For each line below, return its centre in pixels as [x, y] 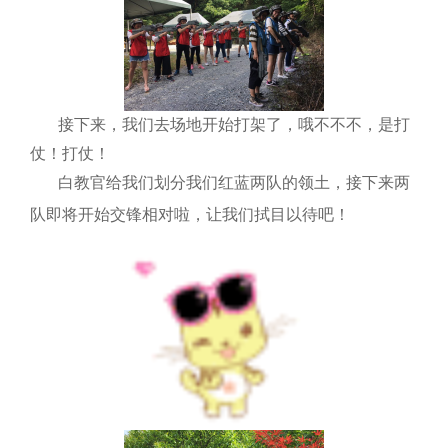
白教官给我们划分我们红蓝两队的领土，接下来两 [234, 182]
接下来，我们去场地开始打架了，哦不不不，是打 [234, 124]
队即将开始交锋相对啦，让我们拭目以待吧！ [190, 214]
